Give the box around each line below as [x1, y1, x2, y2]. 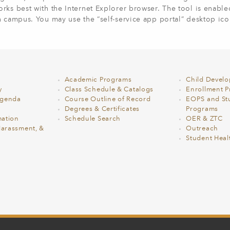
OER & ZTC [186, 116, 223, 122]
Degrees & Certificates [64, 106, 140, 112]
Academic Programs [64, 76, 132, 83]
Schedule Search [64, 116, 121, 122]
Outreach [186, 125, 218, 132]
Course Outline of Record [64, 96, 151, 103]
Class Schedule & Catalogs [64, 86, 154, 93]
